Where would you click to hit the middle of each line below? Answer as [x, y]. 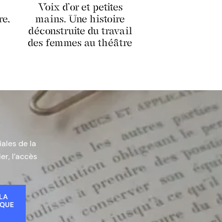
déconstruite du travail [80, 30]
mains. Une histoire [80, 19]
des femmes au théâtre [80, 42]
